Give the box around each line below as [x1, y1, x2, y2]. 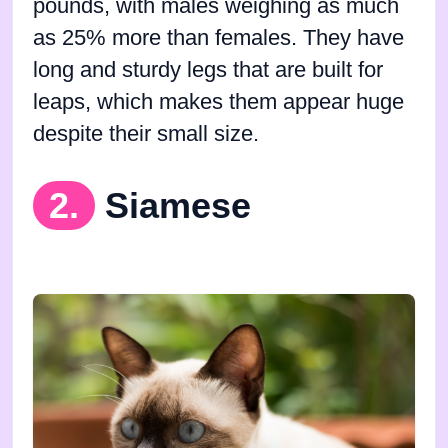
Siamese [105, 184, 251, 226]
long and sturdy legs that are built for [33, 57, 383, 82]
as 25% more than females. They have [33, 25, 404, 50]
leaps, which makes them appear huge [33, 89, 404, 114]
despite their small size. [33, 121, 259, 146]
